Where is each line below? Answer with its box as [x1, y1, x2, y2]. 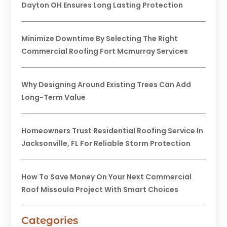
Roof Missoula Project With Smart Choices [21, 184, 179, 195]
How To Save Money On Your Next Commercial [21, 171, 192, 182]
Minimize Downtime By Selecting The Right [21, 33, 178, 44]
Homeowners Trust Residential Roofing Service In [21, 125, 204, 136]
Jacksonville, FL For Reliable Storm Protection [21, 138, 191, 148]
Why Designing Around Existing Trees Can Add [21, 79, 192, 90]
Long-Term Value [21, 92, 86, 102]
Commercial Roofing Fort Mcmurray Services [21, 46, 188, 56]
